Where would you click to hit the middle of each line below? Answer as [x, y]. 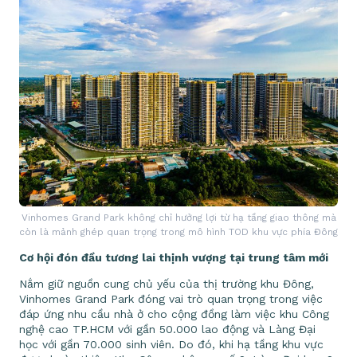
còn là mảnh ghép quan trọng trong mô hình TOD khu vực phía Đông [178, 231]
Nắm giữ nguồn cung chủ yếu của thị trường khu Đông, [167, 283]
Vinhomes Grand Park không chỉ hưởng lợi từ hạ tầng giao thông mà [178, 217]
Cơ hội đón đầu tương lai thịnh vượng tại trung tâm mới [174, 257]
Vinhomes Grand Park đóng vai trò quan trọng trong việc [171, 298]
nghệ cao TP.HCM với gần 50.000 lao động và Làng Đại [167, 329]
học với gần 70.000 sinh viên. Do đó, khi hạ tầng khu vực [171, 344]
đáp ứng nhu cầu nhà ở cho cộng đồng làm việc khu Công [174, 314]
